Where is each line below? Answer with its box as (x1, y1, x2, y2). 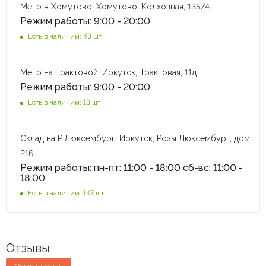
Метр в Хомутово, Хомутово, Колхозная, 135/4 (20, 1, 210, 11)
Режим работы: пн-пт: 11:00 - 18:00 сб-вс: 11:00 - (20, 161, 243, 173)
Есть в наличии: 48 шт (28, 31, 102, 40)
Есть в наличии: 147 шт (28, 188, 104, 197)
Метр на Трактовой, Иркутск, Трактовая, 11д (20, 67, 197, 77)
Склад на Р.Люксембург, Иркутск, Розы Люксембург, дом (20, 133, 250, 143)
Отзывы (6, 240, 50, 255)
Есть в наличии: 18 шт (28, 97, 100, 106)
